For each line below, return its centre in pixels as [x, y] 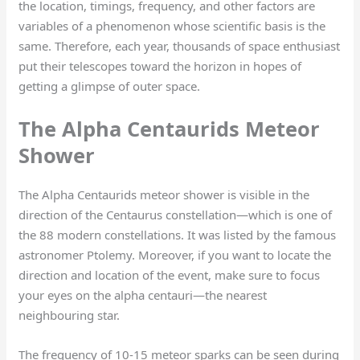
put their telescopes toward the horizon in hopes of [160, 66]
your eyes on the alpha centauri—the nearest [143, 295]
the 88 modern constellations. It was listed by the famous [178, 235]
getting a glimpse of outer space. [111, 86]
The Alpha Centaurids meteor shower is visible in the [164, 195]
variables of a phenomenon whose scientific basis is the [172, 26]
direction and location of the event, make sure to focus [170, 275]
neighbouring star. [71, 315]
